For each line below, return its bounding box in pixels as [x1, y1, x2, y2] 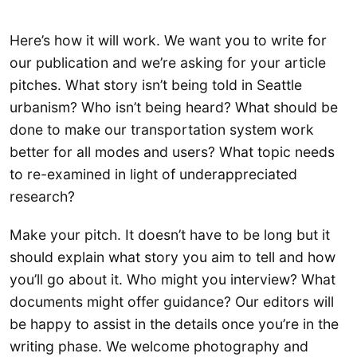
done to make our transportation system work [10, 121, 314, 139]
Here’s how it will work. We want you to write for [10, 32, 327, 49]
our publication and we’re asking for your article [10, 54, 326, 72]
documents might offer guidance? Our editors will [10, 292, 334, 310]
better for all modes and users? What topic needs [10, 143, 335, 161]
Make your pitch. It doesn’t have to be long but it [10, 226, 330, 243]
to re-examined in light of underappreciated [10, 166, 297, 183]
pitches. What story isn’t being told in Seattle [10, 76, 302, 94]
